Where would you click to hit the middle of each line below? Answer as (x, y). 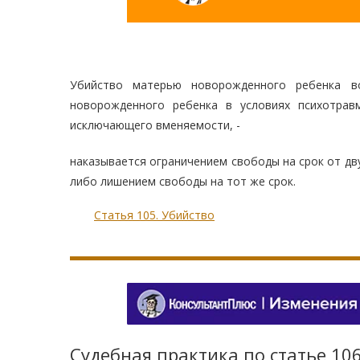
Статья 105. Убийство (154, 215)
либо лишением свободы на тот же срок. (183, 182)
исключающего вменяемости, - (155, 125)
